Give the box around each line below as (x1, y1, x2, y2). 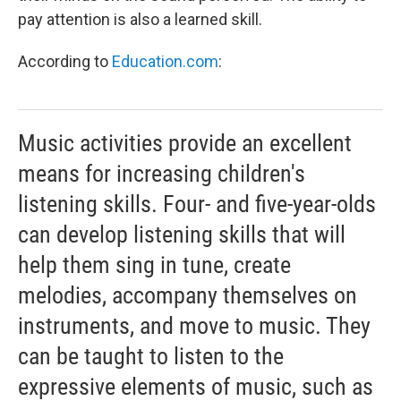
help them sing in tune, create (18, 252, 291, 278)
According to (18, 52, 112, 71)
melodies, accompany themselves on (18, 282, 357, 309)
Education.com (112, 52, 218, 71)
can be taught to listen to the (18, 343, 284, 370)
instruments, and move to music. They (18, 312, 371, 339)
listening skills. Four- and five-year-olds (18, 191, 376, 218)
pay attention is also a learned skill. (18, 10, 262, 29)
